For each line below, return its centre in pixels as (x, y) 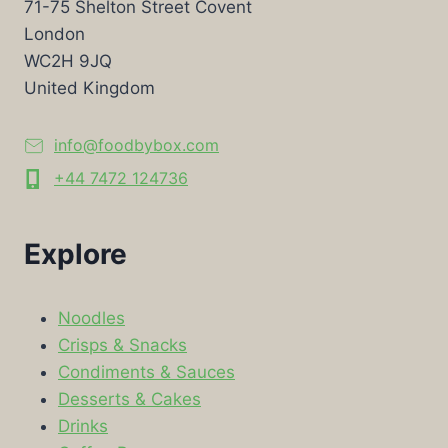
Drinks (83, 425)
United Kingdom (89, 87)
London (54, 33)
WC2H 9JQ (68, 60)
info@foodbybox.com (136, 145)
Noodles (91, 317)
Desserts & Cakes (129, 398)
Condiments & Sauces (146, 371)
